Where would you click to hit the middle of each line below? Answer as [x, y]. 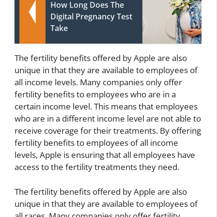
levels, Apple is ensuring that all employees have [105, 155]
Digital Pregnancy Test [91, 17]
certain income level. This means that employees [106, 107]
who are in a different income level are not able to [108, 119]
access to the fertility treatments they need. [97, 167]
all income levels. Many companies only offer [98, 82]
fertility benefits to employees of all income [96, 143]
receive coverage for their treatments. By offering [108, 131]
